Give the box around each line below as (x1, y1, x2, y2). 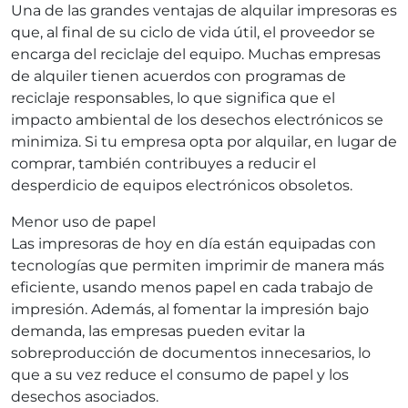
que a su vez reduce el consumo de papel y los (11, 366, 349, 384)
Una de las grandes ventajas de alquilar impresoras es (11, 2, 397, 20)
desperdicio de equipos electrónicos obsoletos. (11, 177, 352, 195)
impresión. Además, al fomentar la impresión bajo (11, 301, 369, 319)
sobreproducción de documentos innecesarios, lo (11, 344, 371, 362)
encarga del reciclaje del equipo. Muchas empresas (11, 46, 381, 64)
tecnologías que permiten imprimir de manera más (11, 257, 384, 275)
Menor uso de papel (11, 213, 156, 231)
